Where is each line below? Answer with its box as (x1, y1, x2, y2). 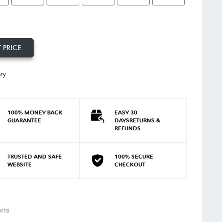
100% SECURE (114, 153, 154, 160)
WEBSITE (7, 161, 32, 168)
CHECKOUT (114, 161, 146, 168)
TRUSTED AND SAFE (7, 153, 62, 160)
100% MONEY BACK (7, 109, 62, 116)
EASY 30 (114, 109, 138, 116)
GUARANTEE (7, 116, 41, 124)
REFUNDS (114, 124, 141, 132)
